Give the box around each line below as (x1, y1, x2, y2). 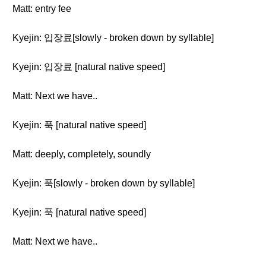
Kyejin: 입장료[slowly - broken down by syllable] (12, 33, 214, 43)
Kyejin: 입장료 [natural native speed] (12, 62, 165, 72)
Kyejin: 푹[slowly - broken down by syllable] (12, 178, 195, 188)
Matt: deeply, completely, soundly (12, 149, 151, 159)
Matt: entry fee (12, 4, 71, 14)
